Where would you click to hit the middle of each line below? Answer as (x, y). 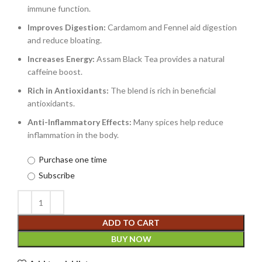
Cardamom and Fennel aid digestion (171, 27)
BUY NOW (131, 239)
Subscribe (56, 175)
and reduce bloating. (65, 40)
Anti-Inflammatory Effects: (80, 122)
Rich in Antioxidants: (68, 90)
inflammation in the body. (73, 135)
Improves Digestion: (67, 27)
